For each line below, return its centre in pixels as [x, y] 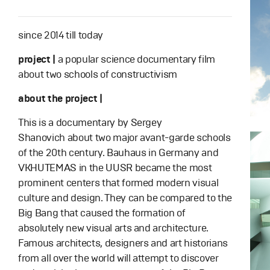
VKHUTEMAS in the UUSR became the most [115, 168]
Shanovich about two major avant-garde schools [124, 138]
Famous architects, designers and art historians [123, 243]
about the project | [61, 99]
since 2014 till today [61, 35]
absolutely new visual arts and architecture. [114, 228]
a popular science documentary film [137, 59]
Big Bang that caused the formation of [102, 213]
